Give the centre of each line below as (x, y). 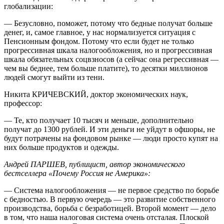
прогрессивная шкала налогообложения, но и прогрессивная (108, 50)
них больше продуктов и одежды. (61, 147)
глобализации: (28, 6)
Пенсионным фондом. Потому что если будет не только (99, 41)
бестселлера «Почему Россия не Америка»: (77, 173)
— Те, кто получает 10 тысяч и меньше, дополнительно (99, 120)
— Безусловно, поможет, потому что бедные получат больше (108, 23)
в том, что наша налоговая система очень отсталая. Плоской (106, 217)
